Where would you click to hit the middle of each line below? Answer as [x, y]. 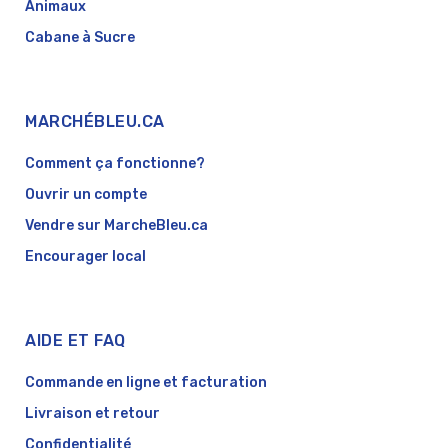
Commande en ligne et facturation [146, 383]
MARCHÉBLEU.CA [95, 122]
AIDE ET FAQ [75, 341]
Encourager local [85, 257]
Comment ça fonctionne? [115, 164]
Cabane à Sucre [80, 38]
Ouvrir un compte [86, 195]
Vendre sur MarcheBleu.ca [116, 226]
